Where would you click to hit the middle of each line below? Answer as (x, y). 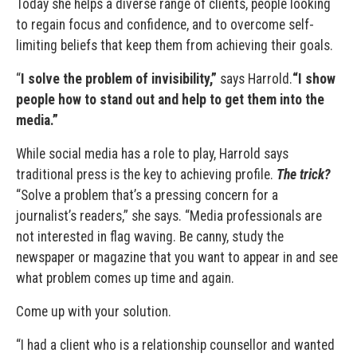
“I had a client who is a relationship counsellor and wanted (175, 345)
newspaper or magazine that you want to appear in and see (177, 257)
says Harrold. (255, 78)
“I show (314, 78)
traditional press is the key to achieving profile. (146, 174)
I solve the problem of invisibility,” (119, 78)
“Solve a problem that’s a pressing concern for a (147, 195)
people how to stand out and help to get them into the (170, 99)
